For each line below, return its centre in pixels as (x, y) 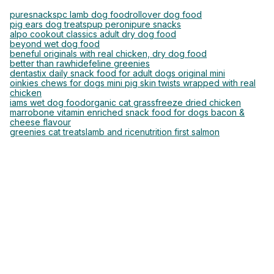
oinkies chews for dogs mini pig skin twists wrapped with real (133, 83)
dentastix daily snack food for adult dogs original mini (117, 73)
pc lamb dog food (93, 15)
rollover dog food (166, 15)
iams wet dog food (48, 103)
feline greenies (119, 64)
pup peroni (109, 24)
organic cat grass (120, 103)
